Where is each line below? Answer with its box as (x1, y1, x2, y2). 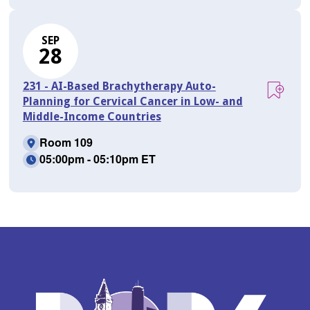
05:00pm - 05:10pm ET (39, 150, 156, 167)
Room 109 (39, 134, 93, 150)
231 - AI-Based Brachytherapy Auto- (22, 79, 216, 93)
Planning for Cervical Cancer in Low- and (22, 94, 243, 108)
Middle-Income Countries (22, 109, 161, 123)
